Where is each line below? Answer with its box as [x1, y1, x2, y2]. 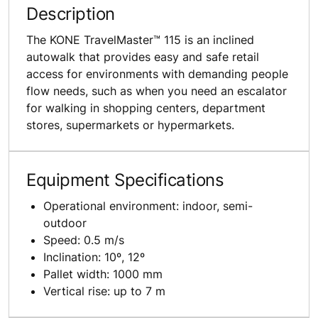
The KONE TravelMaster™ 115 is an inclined [26, 33, 254, 48]
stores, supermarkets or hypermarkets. [26, 118, 234, 133]
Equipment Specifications [26, 170, 224, 191]
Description [26, 4, 115, 25]
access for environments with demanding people [26, 67, 288, 82]
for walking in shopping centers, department [26, 101, 265, 116]
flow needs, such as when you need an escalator [26, 84, 287, 99]
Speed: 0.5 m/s [43, 233, 124, 248]
